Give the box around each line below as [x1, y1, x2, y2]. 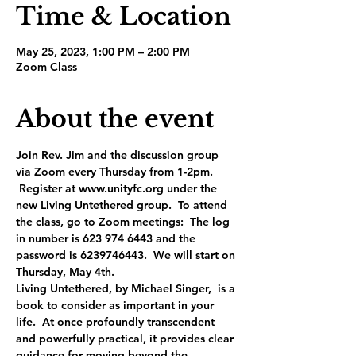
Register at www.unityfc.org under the [16, 181, 220, 195]
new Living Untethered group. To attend [16, 198, 230, 212]
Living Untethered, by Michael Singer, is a [16, 281, 238, 296]
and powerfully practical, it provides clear [16, 331, 237, 346]
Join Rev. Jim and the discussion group [16, 148, 222, 162]
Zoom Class [16, 60, 77, 74]
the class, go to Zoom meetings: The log [16, 215, 233, 229]
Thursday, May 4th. [16, 265, 114, 279]
